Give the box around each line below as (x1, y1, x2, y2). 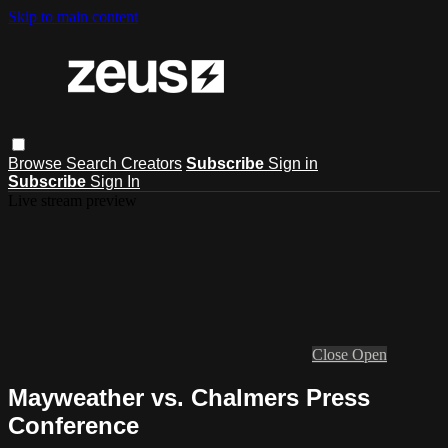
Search (66, 154, 121, 172)
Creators (121, 154, 182, 172)
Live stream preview (8, 191, 137, 209)
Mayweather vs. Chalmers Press (8, 383, 370, 411)
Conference (8, 411, 139, 439)
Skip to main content (8, 8, 138, 25)
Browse (8, 154, 66, 172)
